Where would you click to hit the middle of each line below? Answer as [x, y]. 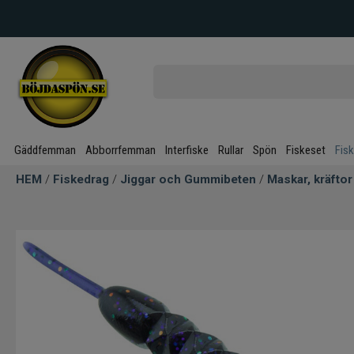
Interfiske [187, 150]
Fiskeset [306, 150]
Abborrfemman [121, 150]
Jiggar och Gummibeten [188, 179]
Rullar [231, 150]
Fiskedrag [81, 179]
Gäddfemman [45, 150]
